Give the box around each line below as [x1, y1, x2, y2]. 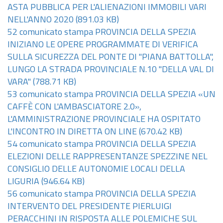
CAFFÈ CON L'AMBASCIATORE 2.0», [7, 103, 141, 112]
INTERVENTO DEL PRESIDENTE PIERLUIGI [7, 202, 172, 212]
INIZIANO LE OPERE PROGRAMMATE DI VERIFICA [7, 40, 198, 50]
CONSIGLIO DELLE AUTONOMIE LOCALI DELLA [7, 165, 185, 174]
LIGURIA [7, 177, 39, 187]
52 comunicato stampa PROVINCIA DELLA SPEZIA [7, 28, 196, 37]
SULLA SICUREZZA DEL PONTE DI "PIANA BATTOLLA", [7, 53, 214, 62]
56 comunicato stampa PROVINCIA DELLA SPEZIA [7, 190, 196, 199]
